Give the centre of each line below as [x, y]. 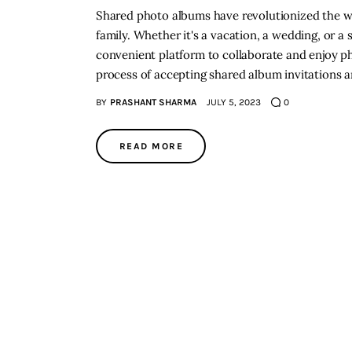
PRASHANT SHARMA [153, 102]
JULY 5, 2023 [233, 102]
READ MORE [151, 146]
